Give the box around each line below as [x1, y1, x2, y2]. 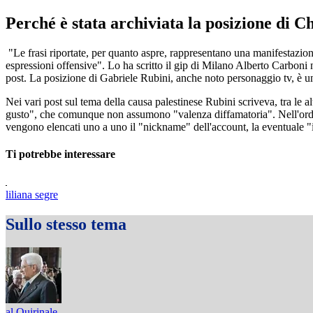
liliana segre [6, 188, 58, 201]
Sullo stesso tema [6, 214, 126, 233]
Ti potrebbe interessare [6, 148, 115, 161]
